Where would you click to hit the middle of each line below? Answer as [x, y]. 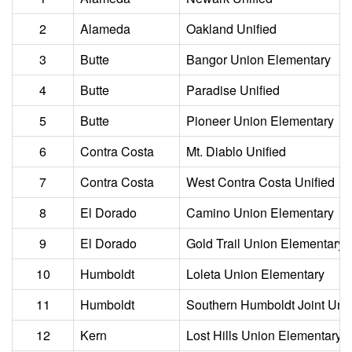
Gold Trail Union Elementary [265, 243]
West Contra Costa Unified [260, 182]
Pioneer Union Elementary [260, 121]
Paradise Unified [233, 90]
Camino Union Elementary [260, 213]
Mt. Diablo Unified [236, 151]
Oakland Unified [231, 29]
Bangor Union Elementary [258, 59]
